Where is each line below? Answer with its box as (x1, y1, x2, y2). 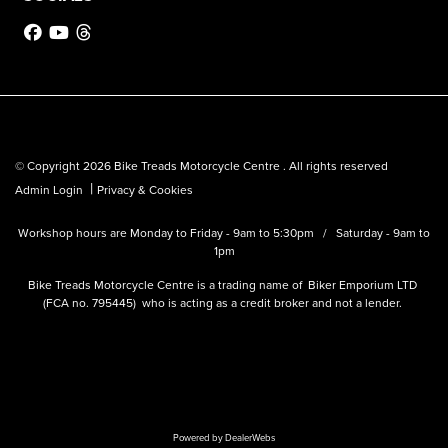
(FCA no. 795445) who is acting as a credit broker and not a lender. (43, 294, 405, 312)
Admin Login (15, 181, 83, 199)
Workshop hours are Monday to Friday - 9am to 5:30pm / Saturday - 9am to (18, 224, 430, 242)
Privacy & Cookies (97, 181, 193, 199)
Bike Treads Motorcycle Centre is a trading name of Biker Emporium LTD (28, 276, 420, 294)
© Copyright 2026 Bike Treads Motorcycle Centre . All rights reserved (15, 157, 388, 175)
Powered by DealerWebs (173, 431, 275, 445)
